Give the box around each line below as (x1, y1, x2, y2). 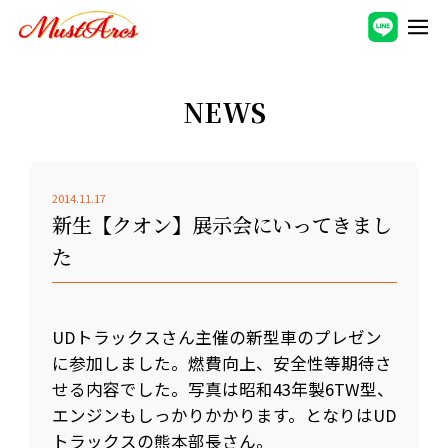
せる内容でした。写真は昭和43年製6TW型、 (51, 376, 394, 401)
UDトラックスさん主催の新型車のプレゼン (51, 324, 382, 349)
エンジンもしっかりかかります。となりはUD (51, 402, 397, 427)
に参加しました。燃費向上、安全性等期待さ (51, 350, 392, 375)
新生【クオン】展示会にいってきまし (51, 210, 392, 240)
